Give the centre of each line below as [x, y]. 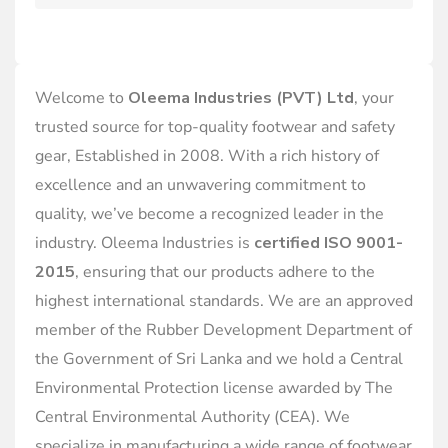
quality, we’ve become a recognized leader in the [209, 214]
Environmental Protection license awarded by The [214, 388]
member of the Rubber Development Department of [223, 330]
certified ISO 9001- [328, 243]
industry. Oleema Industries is [144, 243]
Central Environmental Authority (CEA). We [192, 417]
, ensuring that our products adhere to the [225, 272]
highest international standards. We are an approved [224, 301]
